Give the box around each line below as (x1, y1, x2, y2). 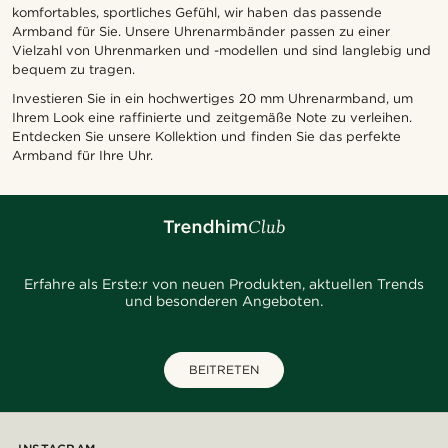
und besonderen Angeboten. (124, 292, 324, 309)
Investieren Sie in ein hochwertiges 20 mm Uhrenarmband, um (12, 90, 413, 106)
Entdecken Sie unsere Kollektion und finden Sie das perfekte (12, 128, 401, 144)
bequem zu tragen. (12, 61, 136, 77)
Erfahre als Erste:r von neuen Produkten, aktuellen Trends (23, 275, 425, 292)
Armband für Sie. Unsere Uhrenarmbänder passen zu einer (12, 23, 390, 39)
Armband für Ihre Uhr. (12, 147, 154, 163)
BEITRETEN (189, 361, 259, 377)
